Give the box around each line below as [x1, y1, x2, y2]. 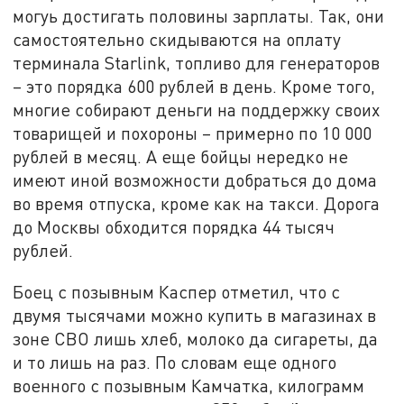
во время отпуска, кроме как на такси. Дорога [13, 193, 381, 215]
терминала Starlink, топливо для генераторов [13, 52, 381, 74]
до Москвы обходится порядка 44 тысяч [13, 216, 335, 238]
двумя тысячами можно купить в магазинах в [13, 304, 377, 326]
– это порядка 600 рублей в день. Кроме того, [13, 76, 376, 97]
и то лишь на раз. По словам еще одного [13, 351, 337, 372]
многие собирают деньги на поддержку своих [13, 99, 381, 121]
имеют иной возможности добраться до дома [13, 170, 378, 191]
